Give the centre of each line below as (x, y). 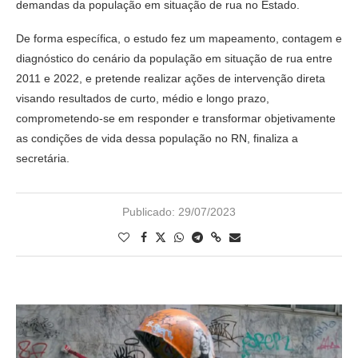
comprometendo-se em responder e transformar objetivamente (176, 118)
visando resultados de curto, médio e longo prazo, (143, 98)
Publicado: (149, 211)
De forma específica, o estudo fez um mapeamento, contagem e (179, 38)
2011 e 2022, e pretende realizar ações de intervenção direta (171, 78)
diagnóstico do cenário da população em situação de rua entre (174, 58)
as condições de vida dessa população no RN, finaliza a (157, 138)
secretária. (43, 158)
